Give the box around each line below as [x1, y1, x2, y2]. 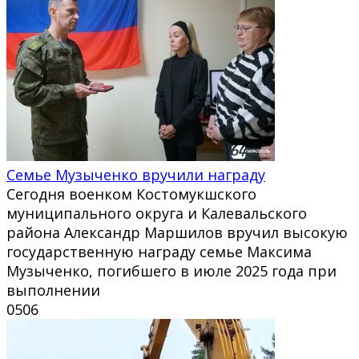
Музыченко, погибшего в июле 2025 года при [6, 260, 337, 280]
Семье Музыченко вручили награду [6, 164, 265, 184]
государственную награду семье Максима [6, 241, 312, 261]
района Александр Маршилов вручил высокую [6, 222, 348, 242]
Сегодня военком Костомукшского [6, 184, 256, 204]
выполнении [6, 280, 100, 300]
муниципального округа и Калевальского [6, 203, 307, 223]
